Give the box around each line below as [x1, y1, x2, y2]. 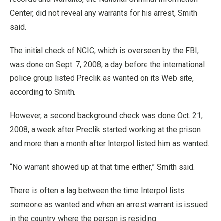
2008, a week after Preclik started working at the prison [10, 124, 201, 134]
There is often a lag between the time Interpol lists [10, 185, 184, 195]
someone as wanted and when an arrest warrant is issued [10, 199, 208, 209]
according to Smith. [10, 87, 75, 97]
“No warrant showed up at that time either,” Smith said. [10, 162, 195, 172]
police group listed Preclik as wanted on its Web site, [10, 73, 194, 83]
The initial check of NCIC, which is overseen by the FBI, [10, 45, 199, 55]
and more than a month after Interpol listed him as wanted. [10, 138, 209, 148]
